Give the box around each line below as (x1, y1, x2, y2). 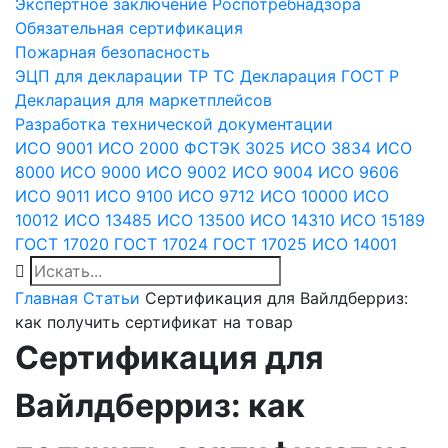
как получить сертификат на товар (15, 312, 293, 332)
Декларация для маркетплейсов (15, 90, 272, 110)
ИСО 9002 (146, 162, 227, 182)
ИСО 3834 (290, 138, 371, 158)
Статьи (83, 288, 140, 308)
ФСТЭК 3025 (184, 138, 285, 158)
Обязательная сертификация (15, 18, 243, 38)
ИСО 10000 (260, 186, 348, 206)
